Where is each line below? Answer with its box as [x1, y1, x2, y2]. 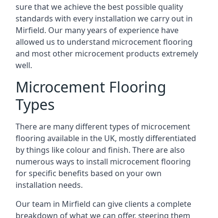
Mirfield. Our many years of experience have [16, 25, 179, 36]
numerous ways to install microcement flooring [16, 156, 191, 167]
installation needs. [16, 180, 83, 190]
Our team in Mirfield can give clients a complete [16, 199, 191, 209]
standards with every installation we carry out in [16, 13, 193, 24]
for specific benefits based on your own [16, 168, 162, 179]
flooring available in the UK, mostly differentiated [16, 133, 196, 144]
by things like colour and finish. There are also [16, 145, 185, 155]
